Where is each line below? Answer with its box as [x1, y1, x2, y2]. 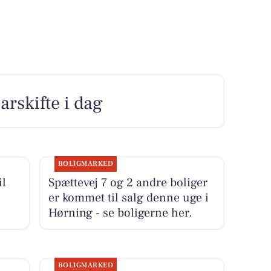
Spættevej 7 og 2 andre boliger [48, 174, 207, 191]
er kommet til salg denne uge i [48, 189, 209, 206]
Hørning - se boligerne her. [48, 204, 192, 221]
